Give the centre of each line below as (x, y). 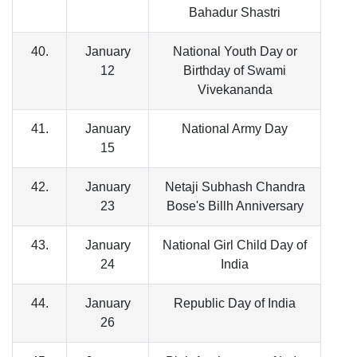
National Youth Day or (235, 52)
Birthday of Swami (235, 71)
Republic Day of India (235, 304)
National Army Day (235, 129)
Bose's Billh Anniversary (235, 206)
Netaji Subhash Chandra (235, 187)
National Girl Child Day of (235, 245)
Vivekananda (235, 90)
